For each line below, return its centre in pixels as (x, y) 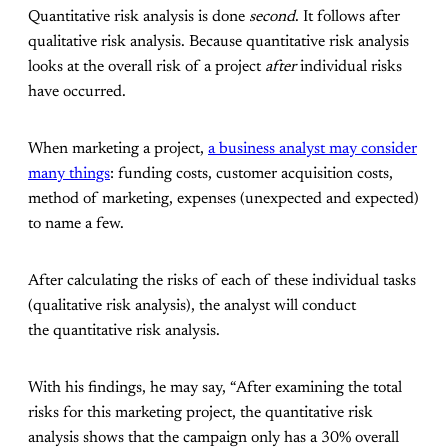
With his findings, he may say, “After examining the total (215, 388)
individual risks (349, 67)
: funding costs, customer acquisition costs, (251, 174)
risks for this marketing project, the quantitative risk (200, 413)
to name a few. (76, 224)
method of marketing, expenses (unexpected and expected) (223, 199)
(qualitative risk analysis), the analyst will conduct (192, 306)
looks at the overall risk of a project (146, 67)
